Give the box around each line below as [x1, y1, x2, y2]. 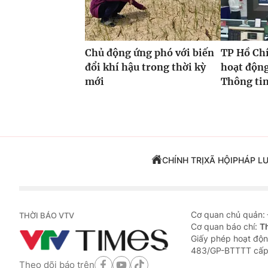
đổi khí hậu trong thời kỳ [85, 61, 206, 74]
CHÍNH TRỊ [162, 155, 204, 166]
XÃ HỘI [203, 155, 233, 166]
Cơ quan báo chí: [191, 221, 260, 232]
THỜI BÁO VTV [19, 211, 74, 221]
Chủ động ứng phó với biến [85, 47, 214, 59]
